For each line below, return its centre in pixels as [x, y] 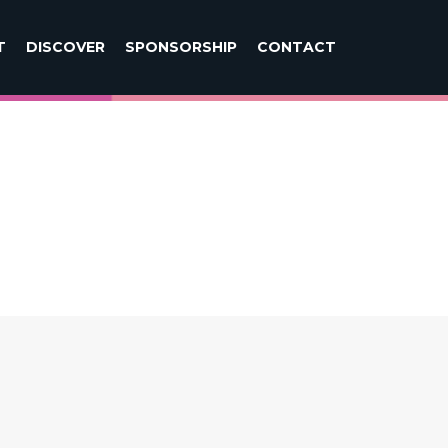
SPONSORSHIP [181, 47]
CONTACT [297, 47]
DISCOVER [66, 47]
